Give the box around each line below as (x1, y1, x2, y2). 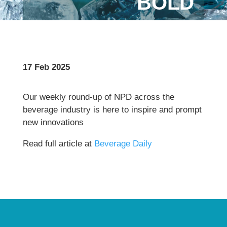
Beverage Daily (94, 139, 152, 148)
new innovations (22, 118, 84, 127)
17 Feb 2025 (22, 62, 70, 72)
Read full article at (22, 139, 94, 148)
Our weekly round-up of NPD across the (22, 92, 174, 102)
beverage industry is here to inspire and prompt (22, 105, 202, 115)
